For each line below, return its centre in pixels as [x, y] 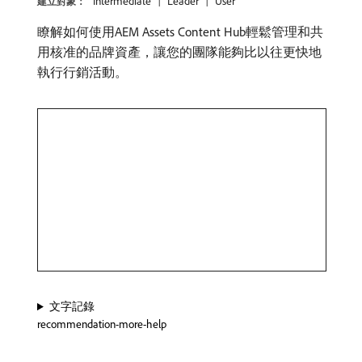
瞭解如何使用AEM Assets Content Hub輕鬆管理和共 [180, 32]
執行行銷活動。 [82, 72]
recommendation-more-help [102, 324]
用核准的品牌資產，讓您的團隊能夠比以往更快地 [179, 52]
